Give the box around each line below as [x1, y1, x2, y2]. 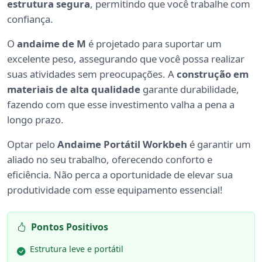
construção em [177, 67, 249, 81]
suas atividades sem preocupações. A [7, 67, 177, 81]
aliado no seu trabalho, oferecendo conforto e [7, 152, 212, 166]
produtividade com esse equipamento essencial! [7, 182, 223, 196]
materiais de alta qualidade [7, 82, 140, 96]
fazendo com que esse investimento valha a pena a [7, 97, 235, 111]
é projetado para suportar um [86, 36, 222, 50]
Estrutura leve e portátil [30, 243, 123, 254]
